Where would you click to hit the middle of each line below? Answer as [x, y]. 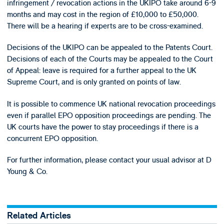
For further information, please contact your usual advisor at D [109, 160]
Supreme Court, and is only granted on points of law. [94, 82]
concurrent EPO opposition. [52, 138]
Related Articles [39, 215]
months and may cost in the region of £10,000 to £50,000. [102, 14]
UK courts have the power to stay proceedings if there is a [102, 127]
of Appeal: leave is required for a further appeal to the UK [101, 71]
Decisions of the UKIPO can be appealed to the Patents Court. [109, 48]
